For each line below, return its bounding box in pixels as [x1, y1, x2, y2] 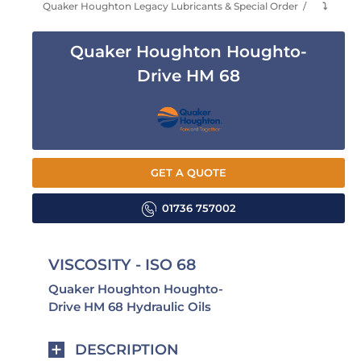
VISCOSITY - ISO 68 [48, 255, 196, 275]
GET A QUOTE [151, 167, 226, 180]
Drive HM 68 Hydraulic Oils [48, 299, 211, 315]
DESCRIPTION [75, 341, 179, 359]
